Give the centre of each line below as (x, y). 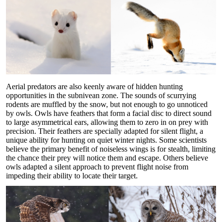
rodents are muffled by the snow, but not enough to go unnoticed (107, 105)
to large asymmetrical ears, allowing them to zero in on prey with (107, 122)
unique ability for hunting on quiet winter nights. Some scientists (106, 140)
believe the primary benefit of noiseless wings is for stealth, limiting (111, 149)
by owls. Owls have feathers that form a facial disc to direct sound (109, 113)
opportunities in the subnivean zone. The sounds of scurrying (101, 96)
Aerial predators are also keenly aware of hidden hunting (94, 87)
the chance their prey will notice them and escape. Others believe (107, 158)
